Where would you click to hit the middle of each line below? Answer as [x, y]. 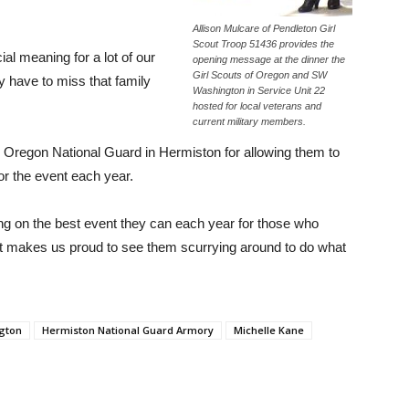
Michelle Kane [269, 330]
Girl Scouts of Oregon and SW [260, 75]
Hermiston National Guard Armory [128, 330]
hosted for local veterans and [257, 106]
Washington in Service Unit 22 [259, 90]
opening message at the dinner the [269, 59]
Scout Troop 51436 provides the [263, 44]
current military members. [249, 121]
